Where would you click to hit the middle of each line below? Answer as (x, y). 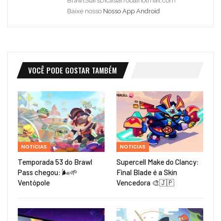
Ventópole (34, 182)
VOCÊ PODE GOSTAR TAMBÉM (73, 70)
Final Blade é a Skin (147, 172)
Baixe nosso (85, 11)
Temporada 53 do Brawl (55, 162)
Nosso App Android (131, 11)
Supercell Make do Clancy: (158, 162)
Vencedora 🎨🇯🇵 (145, 182)
